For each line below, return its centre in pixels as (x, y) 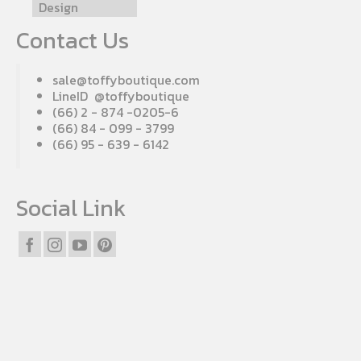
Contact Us (73, 41)
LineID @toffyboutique (121, 96)
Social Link (71, 208)
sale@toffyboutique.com (126, 80)
